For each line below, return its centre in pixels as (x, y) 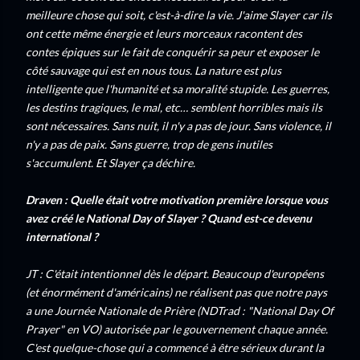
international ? (62, 237)
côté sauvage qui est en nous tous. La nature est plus (153, 70)
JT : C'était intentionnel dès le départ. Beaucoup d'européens (175, 274)
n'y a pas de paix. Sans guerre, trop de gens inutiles (149, 144)
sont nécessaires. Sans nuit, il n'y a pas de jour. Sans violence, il (178, 126)
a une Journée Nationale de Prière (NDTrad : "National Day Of (180, 311)
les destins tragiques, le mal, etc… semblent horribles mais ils (174, 107)
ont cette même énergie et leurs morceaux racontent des (164, 33)
